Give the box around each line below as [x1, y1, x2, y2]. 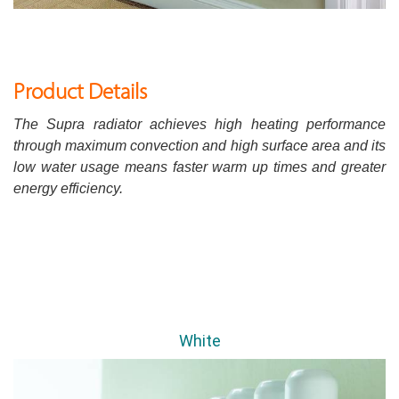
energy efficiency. [13, 181, 123, 197]
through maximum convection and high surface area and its [13, 138, 386, 154]
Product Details [13, 79, 147, 105]
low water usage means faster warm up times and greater [13, 159, 386, 175]
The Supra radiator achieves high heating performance [13, 117, 386, 133]
